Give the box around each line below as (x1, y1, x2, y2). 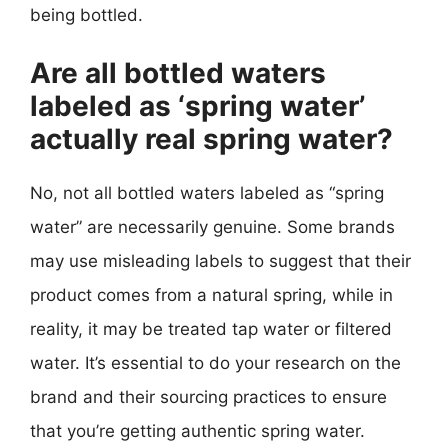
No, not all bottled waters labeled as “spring (30, 183, 384, 203)
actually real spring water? (30, 122, 393, 156)
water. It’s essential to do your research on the (30, 353, 401, 373)
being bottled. (30, 4, 143, 25)
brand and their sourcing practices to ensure (30, 387, 387, 407)
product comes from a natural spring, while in (30, 285, 393, 305)
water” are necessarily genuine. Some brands (30, 217, 395, 237)
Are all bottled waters (30, 56, 326, 90)
